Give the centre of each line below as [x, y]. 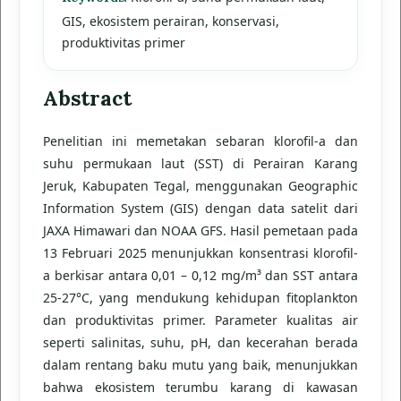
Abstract [87, 98]
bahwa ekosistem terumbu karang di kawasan [200, 387]
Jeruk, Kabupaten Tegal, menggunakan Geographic [200, 186]
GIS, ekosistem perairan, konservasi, [171, 21]
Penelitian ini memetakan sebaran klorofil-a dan [200, 141]
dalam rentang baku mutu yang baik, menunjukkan [200, 365]
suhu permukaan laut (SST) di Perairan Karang [200, 163]
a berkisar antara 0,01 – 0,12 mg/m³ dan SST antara [200, 275]
